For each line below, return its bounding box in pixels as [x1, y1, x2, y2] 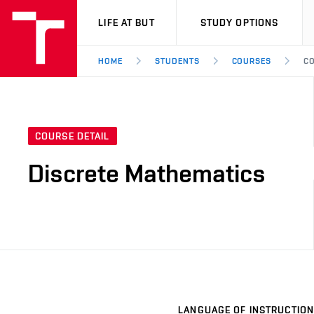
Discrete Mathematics [28, 158, 266, 189]
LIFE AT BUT [98, 17, 155, 28]
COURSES [231, 56, 272, 66]
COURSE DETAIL [35, 130, 110, 142]
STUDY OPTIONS [200, 17, 279, 28]
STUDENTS [154, 56, 200, 66]
